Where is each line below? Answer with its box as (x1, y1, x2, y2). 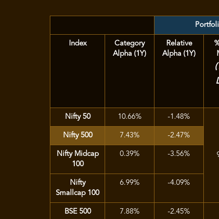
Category (114, 40, 145, 47)
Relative (166, 40, 192, 47)
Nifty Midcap (56, 151, 99, 158)
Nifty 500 (63, 132, 92, 139)
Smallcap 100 (56, 190, 99, 197)
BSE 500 (64, 208, 91, 216)
